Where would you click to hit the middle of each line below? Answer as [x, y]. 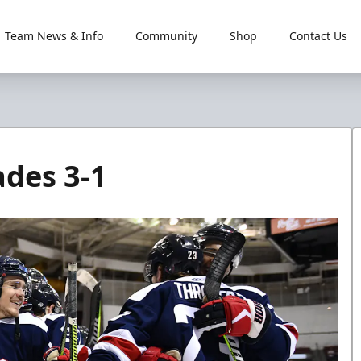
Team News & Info [54, 36]
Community [166, 36]
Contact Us [318, 36]
